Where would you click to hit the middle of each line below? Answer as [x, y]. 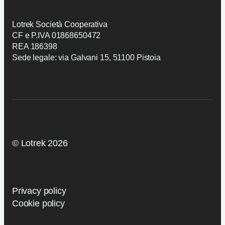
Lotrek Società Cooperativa [60, 24]
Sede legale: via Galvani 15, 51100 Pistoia [86, 57]
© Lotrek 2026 [40, 143]
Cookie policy [38, 203]
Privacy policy [39, 191]
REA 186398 [35, 46]
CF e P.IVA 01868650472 [57, 35]
